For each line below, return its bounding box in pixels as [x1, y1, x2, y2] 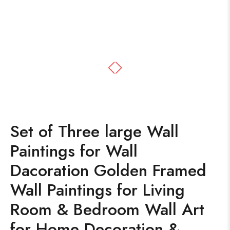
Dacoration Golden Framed [10, 159, 206, 182]
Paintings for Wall [10, 139, 138, 163]
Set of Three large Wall [10, 120, 179, 143]
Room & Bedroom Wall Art [10, 198, 204, 221]
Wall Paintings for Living [10, 178, 185, 202]
